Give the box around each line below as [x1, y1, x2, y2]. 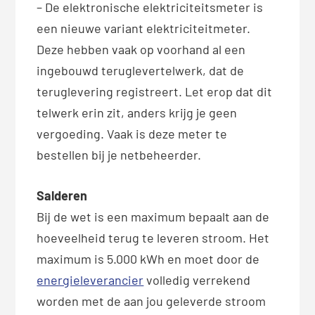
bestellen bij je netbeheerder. [37, 147, 202, 163]
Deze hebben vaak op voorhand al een [37, 41, 246, 58]
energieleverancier [37, 272, 144, 288]
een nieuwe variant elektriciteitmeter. [37, 20, 251, 37]
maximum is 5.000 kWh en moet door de [37, 251, 260, 267]
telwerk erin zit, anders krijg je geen [37, 105, 238, 121]
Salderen [37, 188, 88, 204]
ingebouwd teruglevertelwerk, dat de [37, 63, 245, 79]
